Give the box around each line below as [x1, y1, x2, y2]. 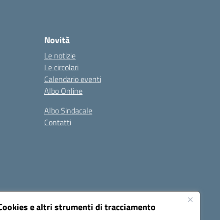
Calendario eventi [44, 73, 101, 85]
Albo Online [44, 85, 82, 97]
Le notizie [44, 50, 76, 61]
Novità [44, 33, 70, 47]
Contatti [44, 116, 71, 128]
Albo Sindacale [44, 105, 92, 116]
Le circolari [44, 61, 79, 73]
